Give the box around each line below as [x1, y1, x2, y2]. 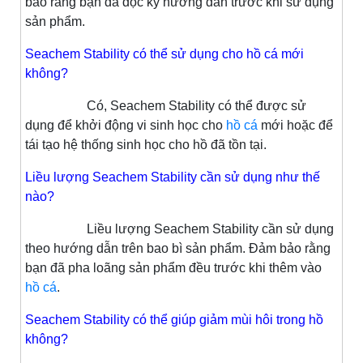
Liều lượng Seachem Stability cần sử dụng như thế [25, 169, 320, 184]
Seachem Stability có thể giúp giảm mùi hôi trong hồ [25, 312, 323, 327]
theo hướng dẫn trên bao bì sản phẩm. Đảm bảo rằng [25, 241, 331, 255]
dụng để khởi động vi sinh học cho [25, 117, 226, 132]
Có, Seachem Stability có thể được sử [87, 98, 306, 113]
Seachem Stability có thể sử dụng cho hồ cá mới [25, 46, 304, 61]
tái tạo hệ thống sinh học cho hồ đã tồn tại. [25, 137, 267, 152]
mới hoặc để [258, 117, 333, 132]
